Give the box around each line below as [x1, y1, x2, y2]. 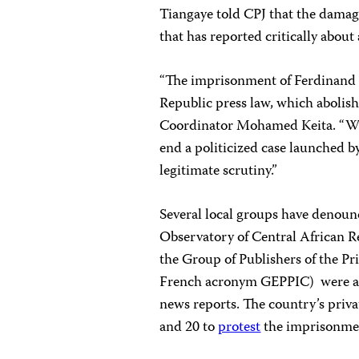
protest [218, 316, 261, 340]
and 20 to [159, 316, 219, 340]
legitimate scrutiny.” [159, 159, 278, 184]
